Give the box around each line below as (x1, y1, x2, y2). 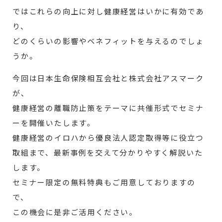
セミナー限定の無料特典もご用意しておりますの (12, 178, 196, 187)
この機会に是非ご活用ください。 (12, 208, 138, 217)
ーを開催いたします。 (12, 118, 95, 128)
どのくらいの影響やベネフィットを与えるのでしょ (12, 37, 204, 46)
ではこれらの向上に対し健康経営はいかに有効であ (12, 7, 204, 16)
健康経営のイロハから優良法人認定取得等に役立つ (12, 133, 204, 143)
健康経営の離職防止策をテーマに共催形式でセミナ (12, 104, 204, 113)
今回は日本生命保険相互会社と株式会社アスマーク (12, 74, 204, 83)
